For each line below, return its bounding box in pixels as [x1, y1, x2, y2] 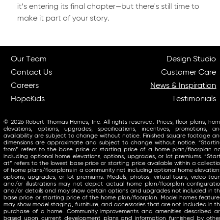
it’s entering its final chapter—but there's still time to [17, 3, 199, 11]
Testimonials [172, 95, 217, 104]
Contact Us [11, 69, 53, 77]
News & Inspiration [150, 82, 217, 90]
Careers [11, 82, 39, 90]
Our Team [11, 55, 47, 64]
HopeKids [11, 95, 45, 104]
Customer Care [161, 69, 217, 77]
